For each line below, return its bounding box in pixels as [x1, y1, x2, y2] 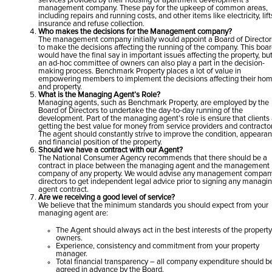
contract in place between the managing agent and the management [38, 162, 270, 170]
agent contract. [38, 186, 89, 194]
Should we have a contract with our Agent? [38, 146, 183, 154]
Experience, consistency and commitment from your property [56, 242, 260, 250]
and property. [38, 83, 82, 91]
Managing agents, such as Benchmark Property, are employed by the [38, 99, 269, 107]
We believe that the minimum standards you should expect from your [38, 202, 268, 209]
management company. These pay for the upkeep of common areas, [38, 4, 268, 12]
